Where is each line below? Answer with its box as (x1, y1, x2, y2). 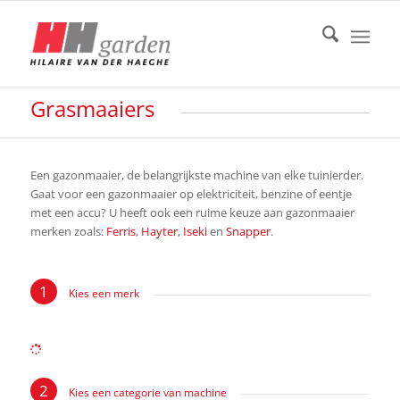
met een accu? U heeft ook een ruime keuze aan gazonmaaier (29, 204, 354, 221)
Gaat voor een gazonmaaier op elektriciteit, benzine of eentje (29, 186, 352, 203)
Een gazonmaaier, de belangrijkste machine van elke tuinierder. (29, 167, 363, 184)
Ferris (105, 223, 136, 240)
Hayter (140, 223, 178, 240)
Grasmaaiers (29, 94, 154, 123)
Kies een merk (65, 286, 139, 302)
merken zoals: (29, 223, 106, 240)
